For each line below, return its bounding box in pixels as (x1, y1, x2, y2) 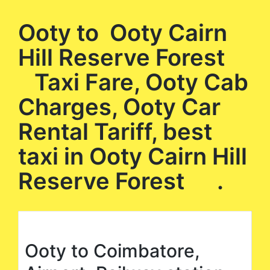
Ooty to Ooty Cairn (18, 19, 227, 46)
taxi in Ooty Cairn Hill (18, 142, 247, 170)
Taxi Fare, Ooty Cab (18, 68, 248, 96)
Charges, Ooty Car (18, 93, 221, 121)
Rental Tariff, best (18, 118, 212, 145)
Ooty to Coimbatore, (25, 240, 200, 262)
